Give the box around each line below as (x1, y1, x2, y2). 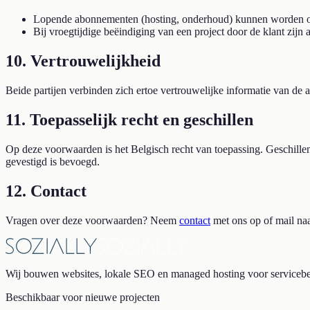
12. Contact (6, 181, 86, 200)
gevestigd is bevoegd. (6, 155, 100, 167)
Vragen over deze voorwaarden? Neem (6, 214, 176, 226)
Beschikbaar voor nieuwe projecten (6, 291, 160, 303)
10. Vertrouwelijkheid (6, 52, 161, 71)
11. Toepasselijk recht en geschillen (6, 110, 253, 129)
